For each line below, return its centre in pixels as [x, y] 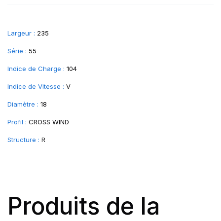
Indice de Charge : [36, 69]
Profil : [17, 122]
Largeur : [21, 33]
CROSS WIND [49, 122]
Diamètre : [23, 104]
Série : [17, 51]
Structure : [23, 140]
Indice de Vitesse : [36, 86]
